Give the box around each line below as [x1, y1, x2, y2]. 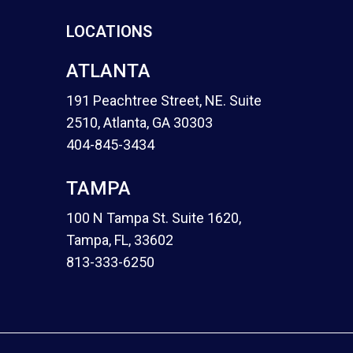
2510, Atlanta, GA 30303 [66, 114, 214, 131]
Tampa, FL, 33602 [66, 232, 174, 248]
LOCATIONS [66, 22, 153, 41]
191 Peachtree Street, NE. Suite [66, 92, 262, 109]
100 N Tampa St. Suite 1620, [66, 210, 242, 226]
